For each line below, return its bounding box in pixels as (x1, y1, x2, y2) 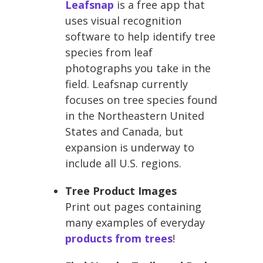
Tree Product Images (65, 183, 177, 198)
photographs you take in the (65, 60, 211, 75)
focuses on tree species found (65, 92, 217, 107)
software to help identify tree (65, 29, 215, 43)
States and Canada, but (65, 124, 183, 139)
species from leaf (65, 45, 153, 59)
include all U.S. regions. (65, 156, 181, 170)
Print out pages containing (65, 199, 201, 214)
